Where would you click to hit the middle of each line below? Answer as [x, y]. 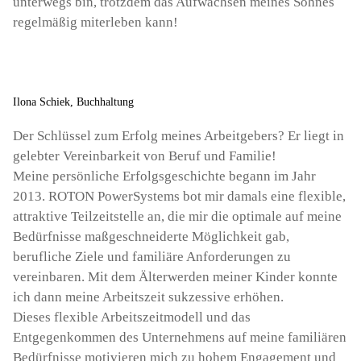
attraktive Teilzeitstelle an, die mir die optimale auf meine [177, 216]
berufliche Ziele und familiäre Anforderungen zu [152, 256]
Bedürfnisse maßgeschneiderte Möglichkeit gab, [151, 236]
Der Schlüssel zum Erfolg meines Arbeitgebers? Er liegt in [178, 135]
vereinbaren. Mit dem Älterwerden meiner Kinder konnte [175, 276]
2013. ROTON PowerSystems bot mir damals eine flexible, [179, 196]
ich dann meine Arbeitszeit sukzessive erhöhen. [148, 297]
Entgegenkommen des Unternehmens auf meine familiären [180, 337]
